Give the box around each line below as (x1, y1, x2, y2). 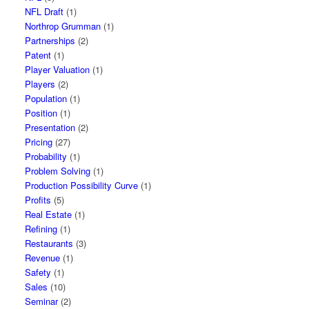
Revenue (25, 251, 61, 264)
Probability (25, 150, 68, 163)
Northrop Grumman (25, 19, 101, 32)
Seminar (25, 295, 59, 308)
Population (25, 92, 68, 105)
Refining (25, 222, 58, 235)
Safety (25, 266, 52, 279)
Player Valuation (25, 63, 90, 76)
